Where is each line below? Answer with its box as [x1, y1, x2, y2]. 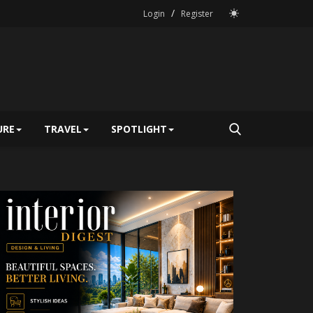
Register [181, 8, 213, 20]
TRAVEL [44, 122, 82, 136]
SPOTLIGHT [111, 122, 167, 136]
